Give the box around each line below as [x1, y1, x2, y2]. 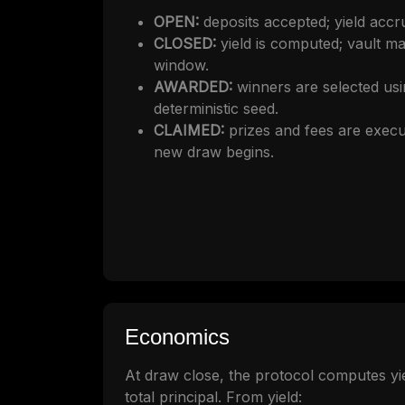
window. [154, 56, 209, 75]
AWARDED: [154, 78, 232, 97]
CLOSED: [154, 34, 216, 53]
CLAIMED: [154, 121, 224, 140]
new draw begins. [154, 143, 274, 162]
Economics [125, 325, 230, 350]
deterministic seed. [154, 99, 278, 118]
